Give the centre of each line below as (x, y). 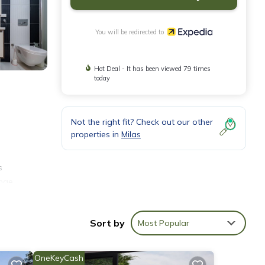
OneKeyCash (59, 258)
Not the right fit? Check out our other (142, 122)
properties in (96, 134)
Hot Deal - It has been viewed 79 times (153, 68)
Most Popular (164, 223)
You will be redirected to (131, 32)
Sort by (107, 223)
